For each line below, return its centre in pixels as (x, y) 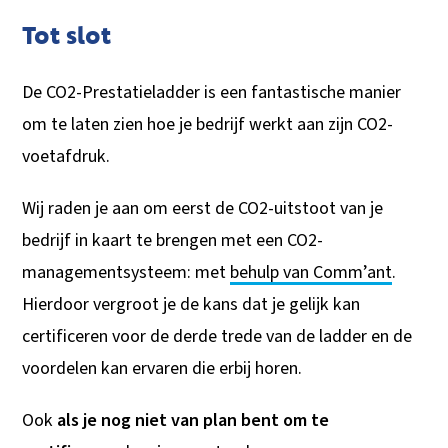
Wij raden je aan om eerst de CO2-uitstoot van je (203, 209)
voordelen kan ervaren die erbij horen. (164, 369)
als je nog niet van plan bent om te (193, 421)
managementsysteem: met (126, 273)
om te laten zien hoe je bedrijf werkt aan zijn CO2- (208, 125)
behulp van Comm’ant (311, 273)
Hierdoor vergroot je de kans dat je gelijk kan (191, 305)
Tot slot (67, 34)
